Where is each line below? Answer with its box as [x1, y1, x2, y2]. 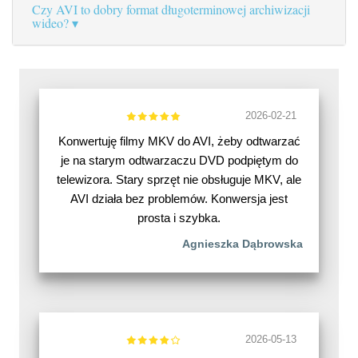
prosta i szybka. [137, 211, 221, 225]
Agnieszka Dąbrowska [182, 237, 303, 251]
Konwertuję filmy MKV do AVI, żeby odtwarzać [58, 134, 300, 149]
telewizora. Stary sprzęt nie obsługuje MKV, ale [57, 173, 301, 187]
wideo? [32, 14, 69, 32]
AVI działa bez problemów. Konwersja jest [70, 192, 288, 206]
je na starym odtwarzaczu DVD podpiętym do [60, 153, 298, 168]
